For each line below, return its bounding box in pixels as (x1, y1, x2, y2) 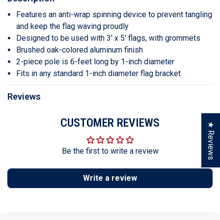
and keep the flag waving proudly (16, 22, 129, 31)
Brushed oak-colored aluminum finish (16, 45, 143, 55)
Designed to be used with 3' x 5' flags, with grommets (16, 33, 200, 43)
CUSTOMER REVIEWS (60, 116, 160, 130)
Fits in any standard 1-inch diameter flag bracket (16, 69, 181, 78)
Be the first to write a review (61, 146, 159, 156)
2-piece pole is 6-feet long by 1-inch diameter (16, 57, 174, 66)
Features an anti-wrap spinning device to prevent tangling (16, 10, 212, 19)
